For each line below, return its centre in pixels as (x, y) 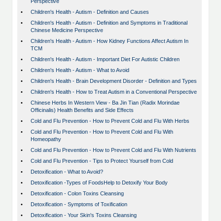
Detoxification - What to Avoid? (67, 172)
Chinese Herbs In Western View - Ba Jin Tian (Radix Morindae (105, 103)
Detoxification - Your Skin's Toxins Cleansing (84, 215)
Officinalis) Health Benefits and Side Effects (82, 110)
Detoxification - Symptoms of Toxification (79, 204)
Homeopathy (46, 139)
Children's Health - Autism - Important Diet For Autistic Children (105, 59)
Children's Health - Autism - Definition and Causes (90, 12)
